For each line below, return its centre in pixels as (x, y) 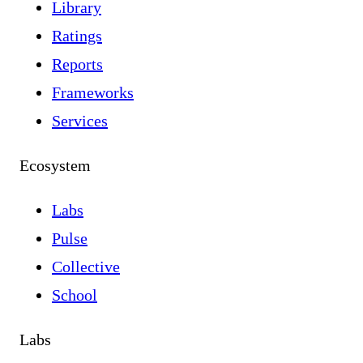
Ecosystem (55, 166)
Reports (77, 64)
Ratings (77, 36)
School (75, 295)
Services (80, 121)
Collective (86, 267)
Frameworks (93, 93)
